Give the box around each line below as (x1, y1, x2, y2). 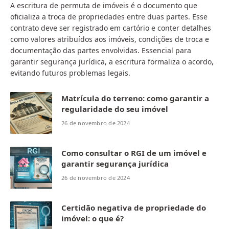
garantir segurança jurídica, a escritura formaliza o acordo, (10, 57, 214, 67)
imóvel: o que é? (61, 213, 124, 224)
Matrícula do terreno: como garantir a (61, 93, 209, 104)
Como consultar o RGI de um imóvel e (61, 148, 207, 158)
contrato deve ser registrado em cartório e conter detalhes (10, 23, 211, 33)
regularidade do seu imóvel (61, 104, 168, 114)
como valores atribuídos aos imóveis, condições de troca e (10, 34, 209, 44)
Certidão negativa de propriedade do (61, 202, 206, 213)
